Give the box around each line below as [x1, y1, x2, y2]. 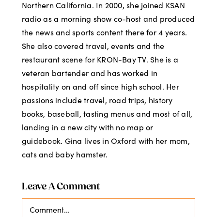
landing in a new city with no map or [21, 122, 154, 133]
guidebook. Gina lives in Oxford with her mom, [21, 136, 190, 146]
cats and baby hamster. [21, 149, 108, 160]
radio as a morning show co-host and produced [21, 14, 195, 24]
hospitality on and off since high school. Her [21, 81, 179, 92]
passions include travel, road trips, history [21, 95, 173, 106]
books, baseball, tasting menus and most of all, [21, 108, 193, 119]
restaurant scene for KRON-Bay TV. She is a [21, 54, 179, 65]
